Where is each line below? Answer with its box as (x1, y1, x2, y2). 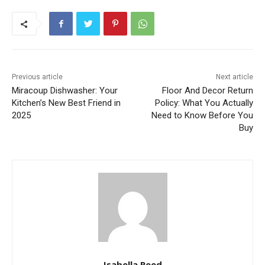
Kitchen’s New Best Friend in (12, 98, 121, 109)
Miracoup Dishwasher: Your (12, 85, 118, 96)
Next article (215, 73, 253, 82)
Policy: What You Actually (154, 98, 253, 109)
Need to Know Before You (151, 110, 253, 121)
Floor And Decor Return (161, 85, 253, 96)
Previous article (12, 73, 63, 82)
